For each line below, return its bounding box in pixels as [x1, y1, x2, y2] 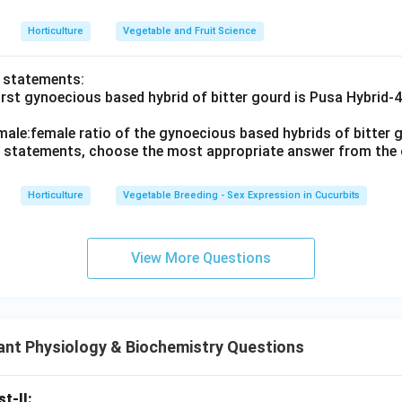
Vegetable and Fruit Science [123, 25, 257, 37]
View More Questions [131, 249, 271, 267]
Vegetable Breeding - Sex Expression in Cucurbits [123, 189, 360, 201]
